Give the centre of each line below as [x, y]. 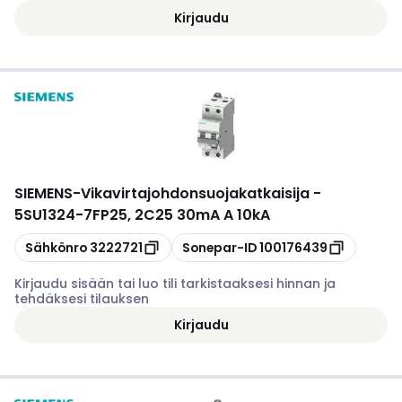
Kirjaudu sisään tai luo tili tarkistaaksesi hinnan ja [175, 284]
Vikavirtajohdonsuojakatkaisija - [201, 193]
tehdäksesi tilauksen [82, 299]
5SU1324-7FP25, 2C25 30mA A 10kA [142, 215]
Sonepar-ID [219, 247]
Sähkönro [56, 247]
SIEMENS [44, 193]
